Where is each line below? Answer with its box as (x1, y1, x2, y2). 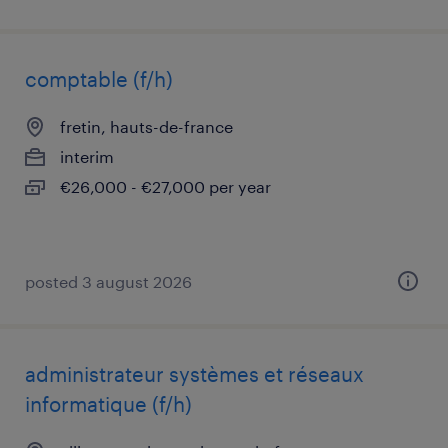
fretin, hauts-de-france (60, 117, 233, 136)
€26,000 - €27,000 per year (60, 177, 271, 196)
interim (60, 147, 114, 166)
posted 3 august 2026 (25, 272, 192, 291)
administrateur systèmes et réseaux (25, 362, 364, 386)
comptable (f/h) (25, 67, 173, 91)
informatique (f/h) (25, 392, 192, 416)
